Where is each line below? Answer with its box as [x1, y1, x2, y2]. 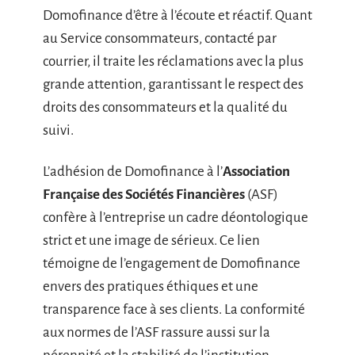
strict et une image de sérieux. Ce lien [43, 232, 260, 248]
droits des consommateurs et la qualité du [43, 100, 288, 116]
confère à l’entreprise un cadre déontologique [43, 209, 308, 225]
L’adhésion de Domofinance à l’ [43, 163, 223, 179]
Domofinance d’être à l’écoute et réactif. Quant [43, 8, 312, 24]
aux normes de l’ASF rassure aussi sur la [43, 324, 270, 340]
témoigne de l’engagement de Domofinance [43, 255, 300, 271]
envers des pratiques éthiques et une [43, 278, 258, 294]
